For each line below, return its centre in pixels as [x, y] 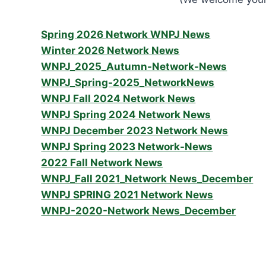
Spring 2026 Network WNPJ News [126, 34]
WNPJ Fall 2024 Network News [118, 98]
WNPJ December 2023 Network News [135, 130]
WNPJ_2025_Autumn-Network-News [134, 66]
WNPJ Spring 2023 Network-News [127, 146]
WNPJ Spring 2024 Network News [126, 114]
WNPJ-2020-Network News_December [139, 210]
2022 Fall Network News [102, 162]
